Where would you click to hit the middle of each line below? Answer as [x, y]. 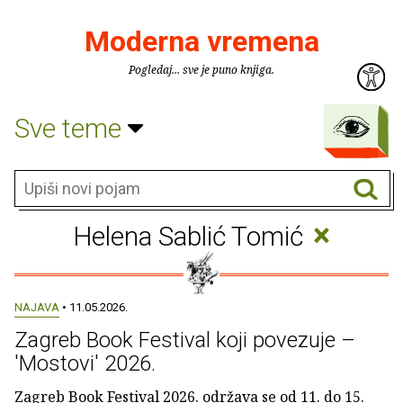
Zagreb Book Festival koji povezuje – [185, 340]
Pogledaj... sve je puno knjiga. [201, 70]
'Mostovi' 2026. [85, 363]
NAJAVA [37, 307]
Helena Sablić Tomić [192, 236]
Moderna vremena [201, 41]
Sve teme [71, 128]
